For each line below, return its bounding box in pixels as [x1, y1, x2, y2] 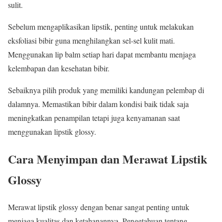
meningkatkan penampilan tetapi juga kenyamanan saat [8, 112, 180, 123]
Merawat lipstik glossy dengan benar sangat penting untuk [8, 202, 189, 213]
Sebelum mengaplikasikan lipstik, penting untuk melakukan [8, 21, 194, 32]
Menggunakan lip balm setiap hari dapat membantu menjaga [8, 49, 196, 60]
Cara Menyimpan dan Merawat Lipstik [8, 150, 207, 168]
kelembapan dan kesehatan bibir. [8, 63, 110, 74]
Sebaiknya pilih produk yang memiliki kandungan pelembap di [8, 85, 204, 96]
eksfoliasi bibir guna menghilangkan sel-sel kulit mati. [8, 35, 175, 46]
